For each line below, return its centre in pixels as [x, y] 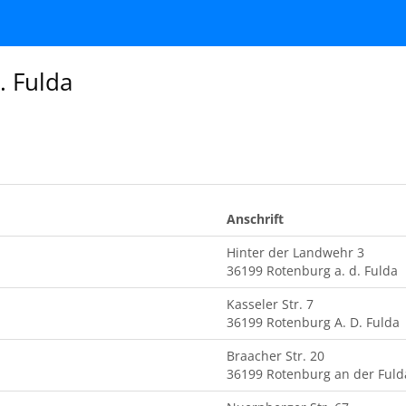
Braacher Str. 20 [275, 356]
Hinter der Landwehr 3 [295, 252]
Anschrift [255, 219]
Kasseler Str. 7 [270, 304]
